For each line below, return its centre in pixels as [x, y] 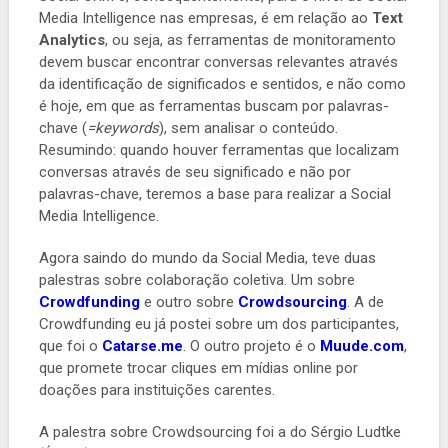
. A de [365, 301]
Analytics [71, 39]
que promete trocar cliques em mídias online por [198, 367]
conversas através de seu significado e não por [194, 171]
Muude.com [361, 345]
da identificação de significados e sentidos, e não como [222, 83]
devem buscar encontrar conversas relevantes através [218, 61]
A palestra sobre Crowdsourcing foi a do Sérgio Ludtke [219, 431]
